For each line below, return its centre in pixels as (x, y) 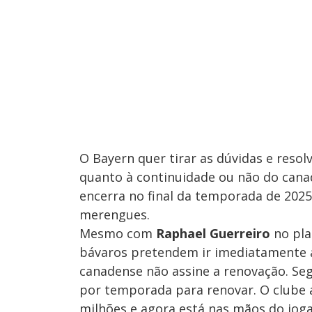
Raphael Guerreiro (213, 233)
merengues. (115, 214)
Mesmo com (118, 233)
